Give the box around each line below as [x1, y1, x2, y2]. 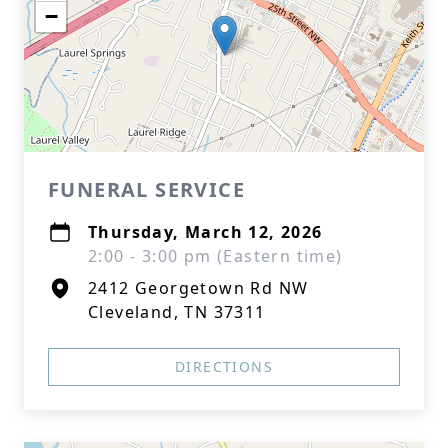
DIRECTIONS [175, 357, 273, 376]
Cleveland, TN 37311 [88, 301, 266, 323]
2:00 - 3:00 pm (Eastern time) [88, 245, 343, 267]
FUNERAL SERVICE [48, 176, 245, 203]
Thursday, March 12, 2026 [88, 221, 323, 243]
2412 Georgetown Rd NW [88, 277, 309, 299]
